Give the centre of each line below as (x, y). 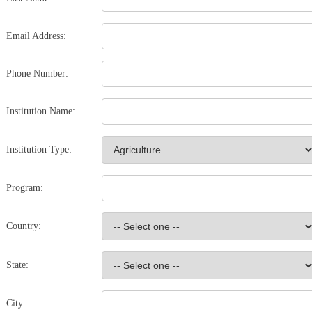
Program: (25, 188)
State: (18, 265)
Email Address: (37, 36)
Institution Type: (39, 149)
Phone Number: (38, 73)
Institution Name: (41, 111)
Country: (24, 226)
